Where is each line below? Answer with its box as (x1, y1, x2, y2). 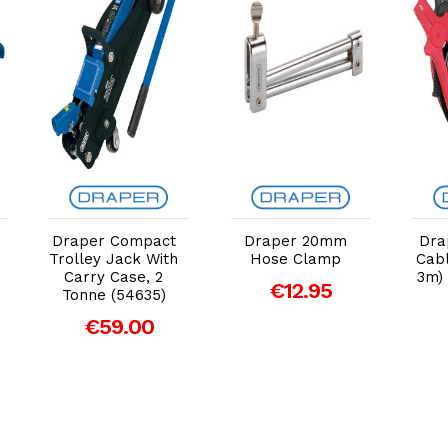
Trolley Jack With (49, 249, 179, 268)
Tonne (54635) (61, 285, 166, 304)
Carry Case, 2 (64, 267, 164, 286)
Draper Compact (51, 231, 176, 250)
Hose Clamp (249, 249, 341, 268)
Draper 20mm (243, 231, 347, 250)
